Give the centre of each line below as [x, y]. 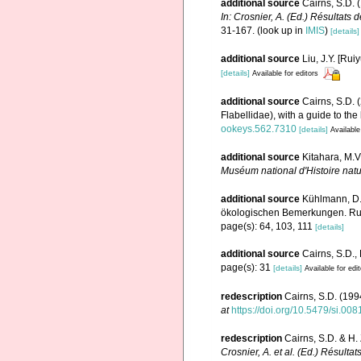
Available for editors [285, 74]
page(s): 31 [247, 268]
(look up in [280, 30]
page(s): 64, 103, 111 [268, 227]
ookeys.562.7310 [259, 129]
